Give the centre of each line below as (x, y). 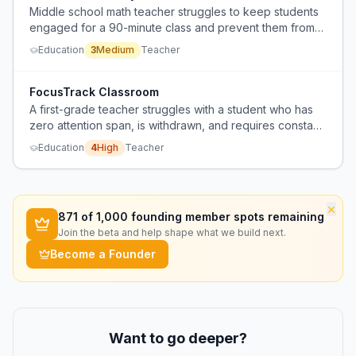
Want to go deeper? (178, 338)
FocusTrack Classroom (94, 92)
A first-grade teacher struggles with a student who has (171, 109)
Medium (115, 50)
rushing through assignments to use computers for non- (174, 43)
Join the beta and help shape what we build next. (172, 232)
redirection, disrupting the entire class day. (141, 141)
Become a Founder (103, 254)
